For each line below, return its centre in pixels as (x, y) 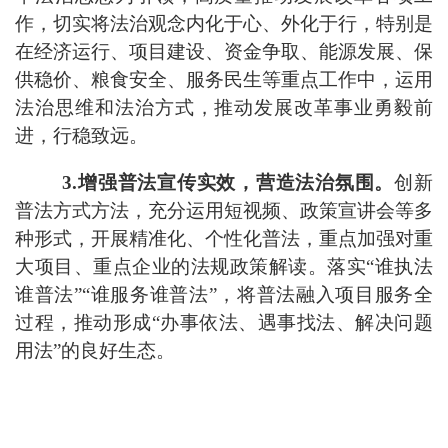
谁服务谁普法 (149, 294)
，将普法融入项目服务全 (325, 294)
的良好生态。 (118, 350)
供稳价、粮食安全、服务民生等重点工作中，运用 (224, 80)
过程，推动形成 (83, 322)
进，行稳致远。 (81, 136)
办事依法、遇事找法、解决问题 (296, 322)
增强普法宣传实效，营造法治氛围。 (236, 182)
